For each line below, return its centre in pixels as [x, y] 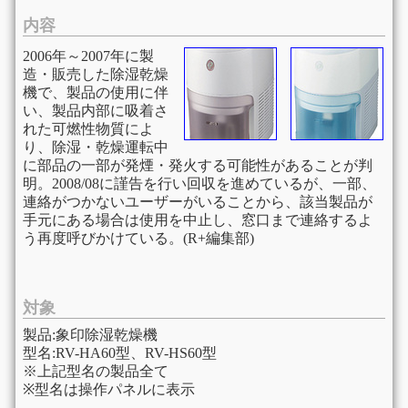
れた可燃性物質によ [88, 129]
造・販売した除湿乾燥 [95, 75]
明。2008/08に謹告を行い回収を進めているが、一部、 [199, 184]
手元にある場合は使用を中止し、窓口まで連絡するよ [197, 220]
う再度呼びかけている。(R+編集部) [138, 239]
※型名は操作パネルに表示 [108, 390]
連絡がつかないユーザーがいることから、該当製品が [197, 202]
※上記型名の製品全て [95, 372]
